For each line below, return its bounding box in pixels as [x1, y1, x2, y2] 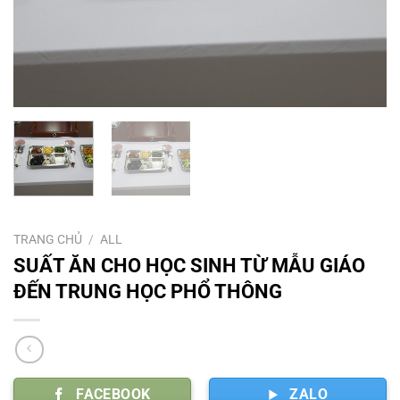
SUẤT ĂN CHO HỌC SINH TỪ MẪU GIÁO [13, 253, 365, 277]
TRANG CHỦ [13, 231, 82, 246]
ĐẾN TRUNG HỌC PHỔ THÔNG [13, 279, 282, 303]
